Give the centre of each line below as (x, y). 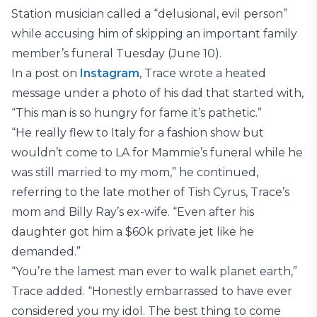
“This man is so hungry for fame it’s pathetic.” (137, 113)
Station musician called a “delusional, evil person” (149, 14)
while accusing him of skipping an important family (154, 34)
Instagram (110, 73)
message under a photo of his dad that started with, (157, 93)
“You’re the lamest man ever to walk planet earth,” (154, 271)
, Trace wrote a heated (203, 73)
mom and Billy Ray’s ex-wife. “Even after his (133, 212)
